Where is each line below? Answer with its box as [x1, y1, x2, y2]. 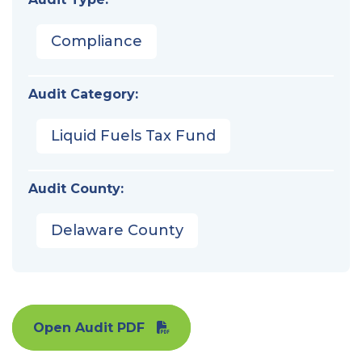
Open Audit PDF [33, 319, 145, 335]
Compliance [51, 32, 142, 50]
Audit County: [28, 180, 124, 196]
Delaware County [51, 221, 183, 239]
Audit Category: [28, 86, 138, 102]
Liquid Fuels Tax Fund [51, 126, 216, 145]
